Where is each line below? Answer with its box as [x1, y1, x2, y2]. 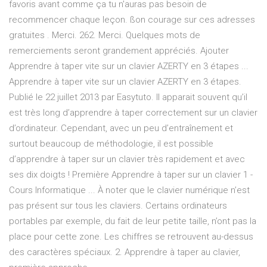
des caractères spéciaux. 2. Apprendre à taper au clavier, [9, 247, 240, 258]
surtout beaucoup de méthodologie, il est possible [9, 138, 213, 150]
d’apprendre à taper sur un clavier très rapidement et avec [9, 154, 245, 165]
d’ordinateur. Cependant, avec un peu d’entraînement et [9, 123, 233, 134]
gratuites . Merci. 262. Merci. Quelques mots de [9, 30, 200, 41]
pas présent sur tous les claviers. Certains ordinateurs [9, 200, 227, 212]
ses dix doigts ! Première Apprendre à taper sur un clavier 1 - [9, 169, 253, 181]
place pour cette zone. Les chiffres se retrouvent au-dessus [9, 231, 253, 243]
